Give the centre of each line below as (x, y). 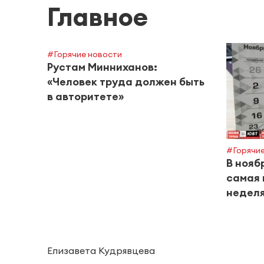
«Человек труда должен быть (126, 82)
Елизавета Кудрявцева (101, 251)
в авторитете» (85, 97)
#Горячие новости (85, 55)
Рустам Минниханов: (102, 67)
